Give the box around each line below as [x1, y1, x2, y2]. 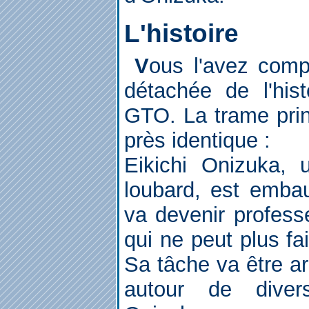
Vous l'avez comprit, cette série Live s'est [134, 54, 149, 78]
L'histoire [124, 19, 239, 48]
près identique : [124, 128, 270, 152]
